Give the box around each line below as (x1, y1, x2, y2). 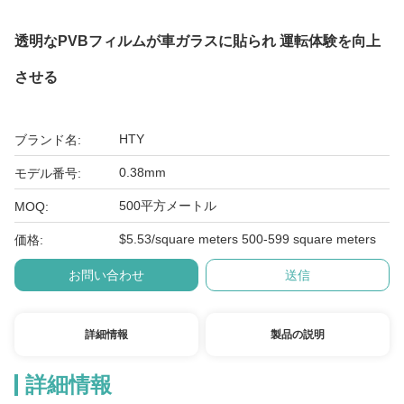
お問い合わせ (68, 268, 144, 282)
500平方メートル (119, 198, 216, 213)
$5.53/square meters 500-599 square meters (119, 232, 376, 246)
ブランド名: (14, 133, 81, 147)
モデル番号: (14, 166, 81, 180)
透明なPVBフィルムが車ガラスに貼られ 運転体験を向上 (14, 33, 381, 49)
